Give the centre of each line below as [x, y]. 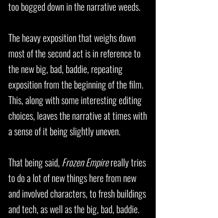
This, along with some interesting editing [75, 100]
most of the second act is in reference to [74, 53]
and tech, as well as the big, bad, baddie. [74, 209]
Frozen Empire [85, 162]
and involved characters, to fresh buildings [77, 193]
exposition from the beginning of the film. [76, 84]
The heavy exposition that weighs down [72, 37]
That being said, [35, 162]
